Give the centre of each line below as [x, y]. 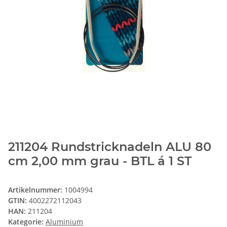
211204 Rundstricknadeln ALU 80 [110, 147]
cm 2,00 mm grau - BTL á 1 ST [100, 161]
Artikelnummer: [36, 190]
